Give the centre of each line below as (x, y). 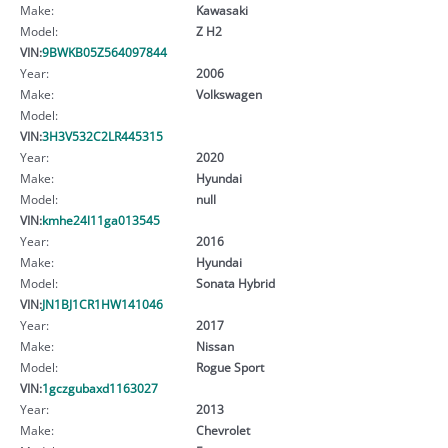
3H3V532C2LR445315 (102, 135)
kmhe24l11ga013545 (101, 219)
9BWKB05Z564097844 (104, 51)
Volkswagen (228, 93)
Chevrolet (222, 429)
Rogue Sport (229, 366)
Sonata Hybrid (235, 282)
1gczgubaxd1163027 (100, 387)
